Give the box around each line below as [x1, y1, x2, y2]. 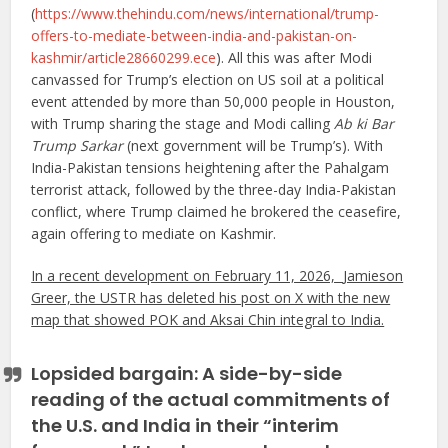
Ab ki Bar [334, 113, 395, 133]
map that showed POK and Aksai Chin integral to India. [31, 309, 385, 329]
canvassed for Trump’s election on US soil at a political [31, 69, 385, 89]
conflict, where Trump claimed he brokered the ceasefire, [31, 201, 402, 221]
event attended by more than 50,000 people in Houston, [31, 91, 396, 111]
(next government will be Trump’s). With [123, 135, 384, 155]
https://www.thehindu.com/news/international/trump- [35, 3, 380, 23]
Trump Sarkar [31, 135, 124, 155]
